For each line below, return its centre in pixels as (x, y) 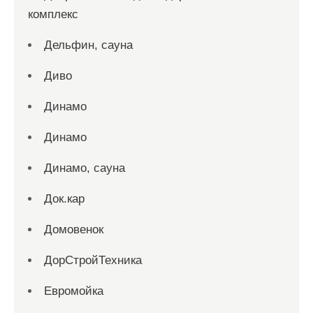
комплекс (53, 14)
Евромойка (74, 291)
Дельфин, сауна (88, 45)
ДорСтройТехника (93, 260)
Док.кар (64, 199)
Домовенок (74, 230)
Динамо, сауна (85, 168)
